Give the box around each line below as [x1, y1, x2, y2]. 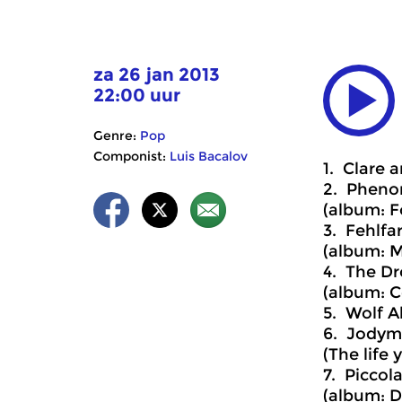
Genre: [93, 127, 136, 144]
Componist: [93, 148, 166, 164]
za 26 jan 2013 [93, 64, 220, 85]
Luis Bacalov [170, 148, 248, 164]
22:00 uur [93, 84, 180, 106]
